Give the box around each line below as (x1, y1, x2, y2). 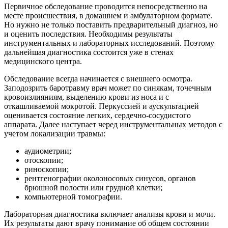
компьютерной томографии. (24, 192, 122, 202)
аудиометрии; (24, 147, 71, 156)
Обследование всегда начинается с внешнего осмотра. (4, 74, 192, 83)
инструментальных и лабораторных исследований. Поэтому (4, 39, 214, 48)
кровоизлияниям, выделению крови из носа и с (4, 93, 169, 102)
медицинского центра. (4, 57, 82, 66)
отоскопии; (24, 156, 63, 165)
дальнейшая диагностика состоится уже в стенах (4, 48, 174, 57)
